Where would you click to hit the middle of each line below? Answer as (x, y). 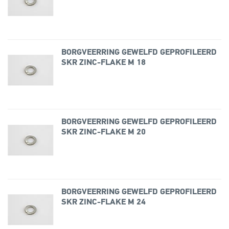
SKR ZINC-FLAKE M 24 (103, 202)
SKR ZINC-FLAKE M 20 (103, 133)
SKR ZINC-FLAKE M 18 (103, 63)
